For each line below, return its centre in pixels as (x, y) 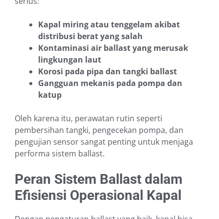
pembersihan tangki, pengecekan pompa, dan (99, 130)
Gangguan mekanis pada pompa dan (110, 83)
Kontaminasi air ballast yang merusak (113, 48)
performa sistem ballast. (60, 154)
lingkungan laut (70, 60)
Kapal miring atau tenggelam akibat (109, 25)
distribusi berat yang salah (90, 36)
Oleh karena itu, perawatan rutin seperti (88, 119)
